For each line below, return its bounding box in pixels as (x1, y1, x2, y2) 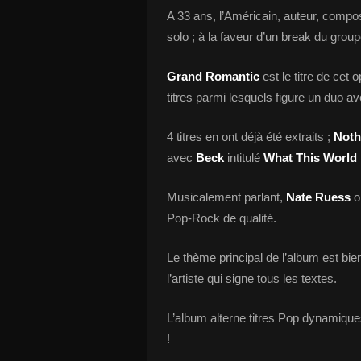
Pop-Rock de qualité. (167, 211, 276, 225)
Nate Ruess (286, 190, 351, 204)
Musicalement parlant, (167, 190, 286, 204)
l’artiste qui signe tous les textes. (167, 272, 337, 285)
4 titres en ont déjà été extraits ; (167, 130, 334, 143)
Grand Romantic (167, 69, 259, 83)
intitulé (224, 151, 263, 164)
